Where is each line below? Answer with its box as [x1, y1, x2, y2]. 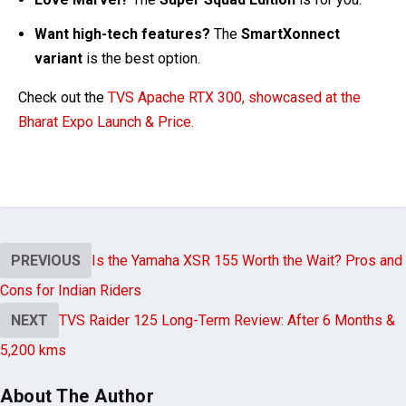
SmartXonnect [241, 25, 341, 43]
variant [34, 50, 83, 68]
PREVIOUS [11, 252, 81, 270]
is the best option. [82, 50, 201, 68]
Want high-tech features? [34, 25, 211, 43]
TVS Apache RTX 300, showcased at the [108, 89, 361, 107]
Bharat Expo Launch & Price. [18, 113, 194, 131]
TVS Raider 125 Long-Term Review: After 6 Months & [59, 312, 395, 330]
